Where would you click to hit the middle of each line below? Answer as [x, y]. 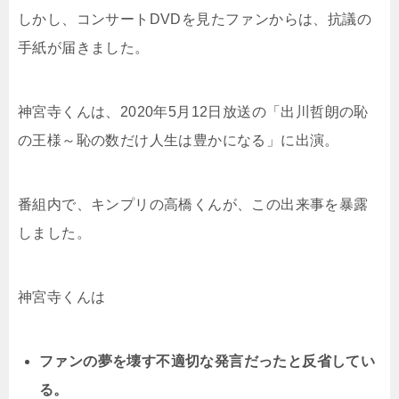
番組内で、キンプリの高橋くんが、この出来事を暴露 [193, 204]
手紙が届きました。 [84, 47]
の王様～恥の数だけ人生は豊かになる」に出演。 [179, 140]
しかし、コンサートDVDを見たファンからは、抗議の [195, 19]
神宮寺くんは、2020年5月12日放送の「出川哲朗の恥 [193, 111]
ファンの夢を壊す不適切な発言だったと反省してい [208, 361]
